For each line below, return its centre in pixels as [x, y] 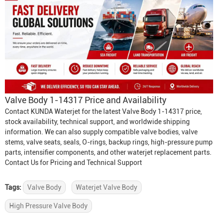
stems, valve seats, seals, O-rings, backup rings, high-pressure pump [109, 142]
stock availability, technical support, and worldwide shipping [97, 122]
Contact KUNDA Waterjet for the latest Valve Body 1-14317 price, [103, 111]
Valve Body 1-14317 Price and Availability [86, 100]
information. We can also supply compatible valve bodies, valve [101, 132]
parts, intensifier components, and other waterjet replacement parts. [108, 152]
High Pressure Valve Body [48, 206]
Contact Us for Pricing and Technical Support [73, 163]
